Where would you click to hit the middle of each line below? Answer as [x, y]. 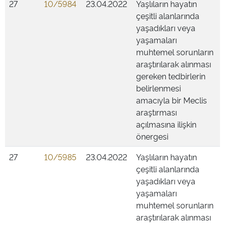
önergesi [152, 136]
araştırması [156, 112]
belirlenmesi [158, 88]
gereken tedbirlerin [171, 76]
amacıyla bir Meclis [172, 100]
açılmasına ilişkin [166, 124]
